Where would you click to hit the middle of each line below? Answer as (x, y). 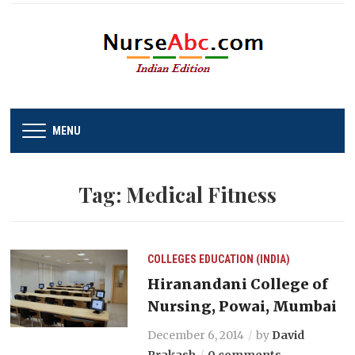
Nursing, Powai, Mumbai (242, 306)
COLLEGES (172, 259)
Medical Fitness (201, 194)
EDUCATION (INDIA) (244, 259)
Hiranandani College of (237, 284)
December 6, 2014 (195, 335)
